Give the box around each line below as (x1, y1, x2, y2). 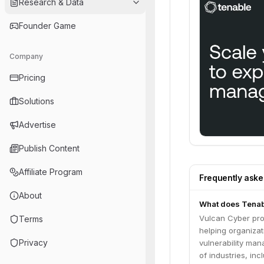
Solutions (19, 96, 54, 106)
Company (9, 52, 43, 61)
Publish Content (19, 143, 80, 153)
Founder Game (19, 21, 76, 31)
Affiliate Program (19, 167, 82, 177)
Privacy (19, 237, 48, 247)
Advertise (19, 120, 56, 130)
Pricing (19, 72, 45, 82)
